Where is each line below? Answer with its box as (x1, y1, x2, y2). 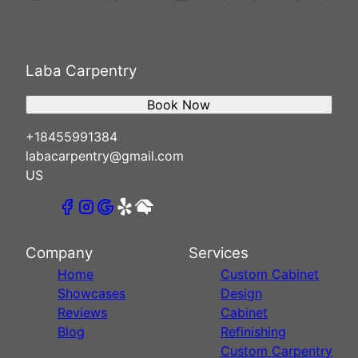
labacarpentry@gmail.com (26, 147, 184, 164)
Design (221, 284, 262, 301)
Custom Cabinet (221, 265, 319, 282)
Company (26, 243, 93, 262)
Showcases (58, 284, 125, 301)
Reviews (58, 304, 107, 320)
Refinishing (221, 323, 286, 340)
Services (189, 243, 249, 262)
